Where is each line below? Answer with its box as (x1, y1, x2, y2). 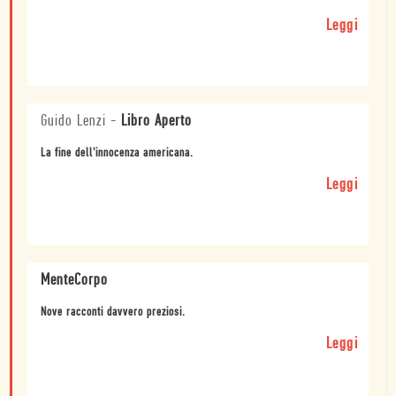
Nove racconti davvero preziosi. (41, 306, 186, 320)
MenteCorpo (41, 272, 108, 290)
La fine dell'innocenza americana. (41, 147, 194, 161)
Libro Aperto (121, 113, 192, 131)
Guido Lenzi (41, 113, 106, 131)
